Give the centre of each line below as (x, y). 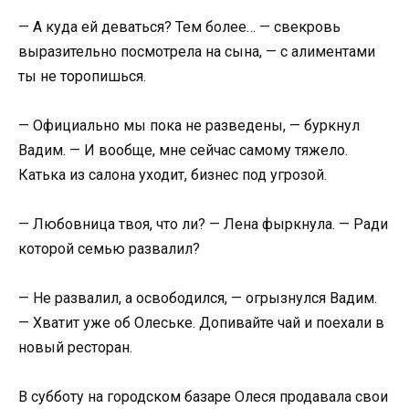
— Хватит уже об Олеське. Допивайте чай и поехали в (201, 323)
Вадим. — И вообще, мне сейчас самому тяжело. (183, 150)
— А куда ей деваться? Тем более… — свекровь (179, 26)
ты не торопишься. (82, 76)
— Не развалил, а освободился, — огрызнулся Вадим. (198, 299)
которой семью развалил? (109, 248)
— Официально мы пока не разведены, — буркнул (189, 125)
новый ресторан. (75, 348)
